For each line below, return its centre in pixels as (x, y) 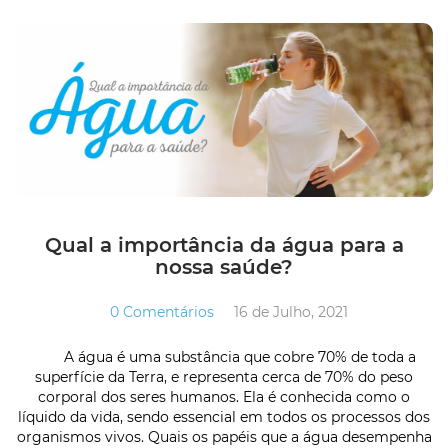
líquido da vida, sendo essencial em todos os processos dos (224, 417)
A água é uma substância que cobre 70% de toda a (224, 357)
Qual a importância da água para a (224, 245)
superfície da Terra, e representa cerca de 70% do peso (224, 377)
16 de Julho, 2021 (291, 312)
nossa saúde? (224, 267)
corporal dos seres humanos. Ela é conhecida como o (224, 397)
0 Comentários (162, 312)
